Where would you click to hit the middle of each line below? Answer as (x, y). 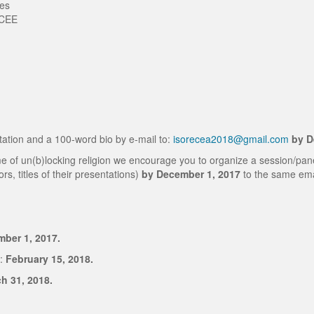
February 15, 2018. (48, 259)
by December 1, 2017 (191, 174)
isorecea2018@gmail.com (231, 139)
